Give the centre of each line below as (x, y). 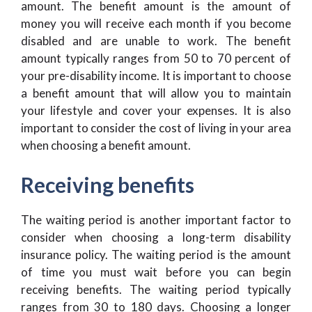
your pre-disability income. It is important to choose (156, 76)
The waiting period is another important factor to (156, 219)
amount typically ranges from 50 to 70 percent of (156, 58)
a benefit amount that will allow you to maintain (156, 93)
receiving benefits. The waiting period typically (156, 289)
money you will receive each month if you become (156, 23)
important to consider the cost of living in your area (156, 128)
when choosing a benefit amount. (106, 145)
